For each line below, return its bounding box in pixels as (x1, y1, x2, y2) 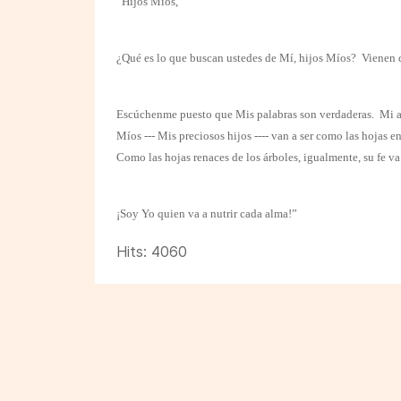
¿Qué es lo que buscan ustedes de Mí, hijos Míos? (116, 51, 356, 64)
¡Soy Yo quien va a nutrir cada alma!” (116, 207, 297, 220)
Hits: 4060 (116, 243, 187, 260)
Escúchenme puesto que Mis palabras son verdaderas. (116, 107, 374, 121)
